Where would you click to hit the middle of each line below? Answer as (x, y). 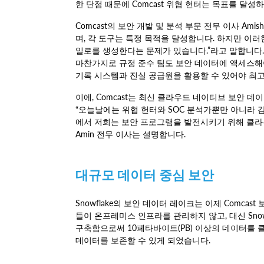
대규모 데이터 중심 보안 (145, 176)
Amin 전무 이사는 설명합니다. (131, 134)
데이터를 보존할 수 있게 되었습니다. (143, 240)
